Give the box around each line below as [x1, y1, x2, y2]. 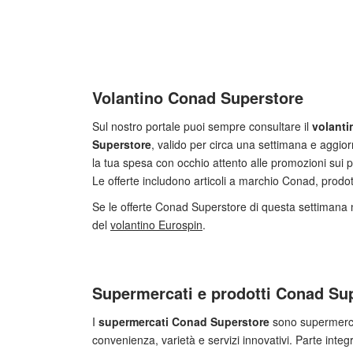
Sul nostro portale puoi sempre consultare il [92, 118, 312, 134]
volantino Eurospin [110, 217, 203, 232]
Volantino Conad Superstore [92, 86, 303, 109]
